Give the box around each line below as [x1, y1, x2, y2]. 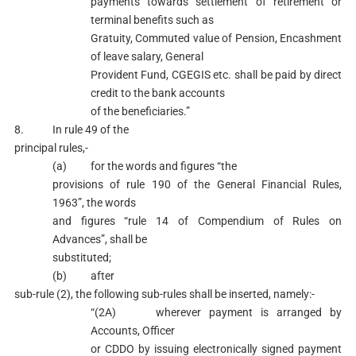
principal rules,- [14, 141, 88, 154]
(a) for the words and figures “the [52, 160, 237, 172]
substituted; [52, 251, 111, 264]
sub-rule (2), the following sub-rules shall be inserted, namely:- [14, 288, 315, 300]
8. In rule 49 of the [14, 123, 129, 136]
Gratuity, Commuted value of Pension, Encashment [90, 32, 342, 44]
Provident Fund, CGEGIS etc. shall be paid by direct [90, 68, 342, 81]
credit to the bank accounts [90, 87, 225, 99]
